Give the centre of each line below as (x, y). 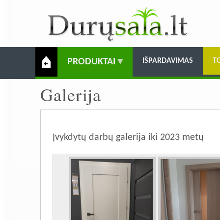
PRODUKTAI (91, 62)
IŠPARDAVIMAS (168, 61)
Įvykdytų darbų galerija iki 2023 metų (128, 137)
